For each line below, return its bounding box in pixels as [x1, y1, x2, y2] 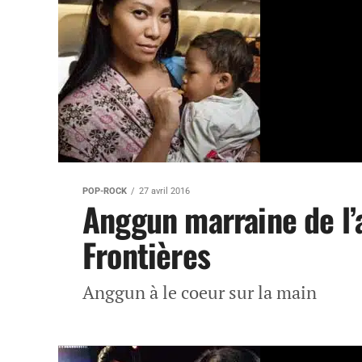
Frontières [82, 230, 210, 279]
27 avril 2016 [139, 186, 190, 196]
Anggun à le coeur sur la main [82, 280, 317, 304]
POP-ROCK [82, 186, 127, 196]
